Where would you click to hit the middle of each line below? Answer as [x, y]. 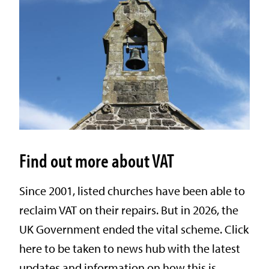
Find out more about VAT [97, 160]
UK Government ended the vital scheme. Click [134, 229]
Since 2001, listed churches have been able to [132, 190]
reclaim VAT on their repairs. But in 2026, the [129, 210]
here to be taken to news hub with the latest [130, 248]
